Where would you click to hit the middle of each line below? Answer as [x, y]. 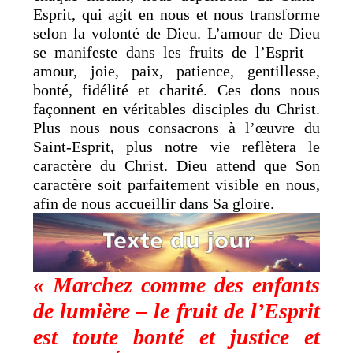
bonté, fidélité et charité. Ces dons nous [176, 89]
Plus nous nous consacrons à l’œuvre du [176, 127]
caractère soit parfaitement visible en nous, [176, 184]
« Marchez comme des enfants [176, 285]
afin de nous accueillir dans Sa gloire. [154, 203]
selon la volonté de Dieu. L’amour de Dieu [176, 33]
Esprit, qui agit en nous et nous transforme [176, 14]
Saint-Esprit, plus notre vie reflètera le [176, 146]
